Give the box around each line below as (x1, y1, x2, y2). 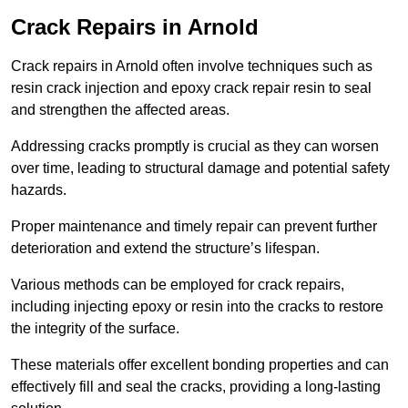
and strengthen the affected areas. (11, 102, 229, 118)
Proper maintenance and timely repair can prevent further (11, 219, 377, 235)
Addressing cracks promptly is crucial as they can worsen (11, 138, 379, 155)
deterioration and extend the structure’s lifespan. (11, 240, 320, 257)
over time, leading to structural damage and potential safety (11, 160, 390, 177)
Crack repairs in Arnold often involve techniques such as (11, 58, 372, 75)
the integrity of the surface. (11, 321, 183, 337)
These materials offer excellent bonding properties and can (11, 357, 389, 373)
